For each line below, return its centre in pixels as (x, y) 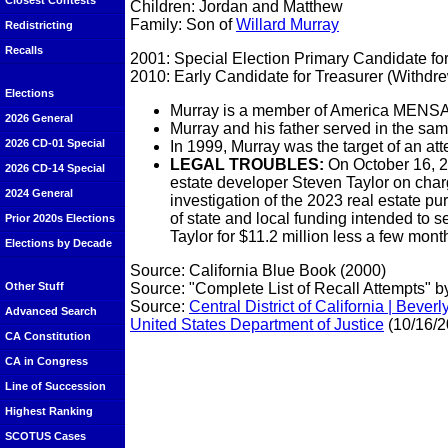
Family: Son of (183, 24)
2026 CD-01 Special (55, 143)
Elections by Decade (58, 243)
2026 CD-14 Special (55, 168)
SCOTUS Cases (45, 436)
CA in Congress (46, 361)
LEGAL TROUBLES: (247, 164)
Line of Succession (55, 386)
